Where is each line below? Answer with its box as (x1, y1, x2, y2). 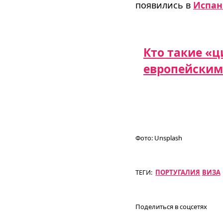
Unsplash (153, 133, 182, 143)
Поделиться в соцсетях (135, 202, 207, 212)
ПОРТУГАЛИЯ (155, 168, 201, 177)
